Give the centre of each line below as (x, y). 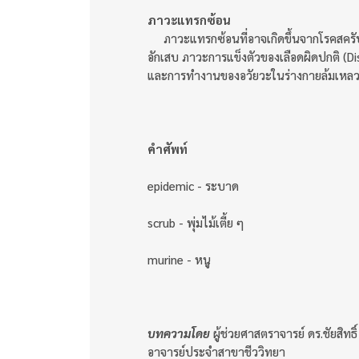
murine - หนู (179, 259)
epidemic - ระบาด (193, 185)
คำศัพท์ (167, 148)
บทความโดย (179, 333)
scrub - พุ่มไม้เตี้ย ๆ (196, 222)
